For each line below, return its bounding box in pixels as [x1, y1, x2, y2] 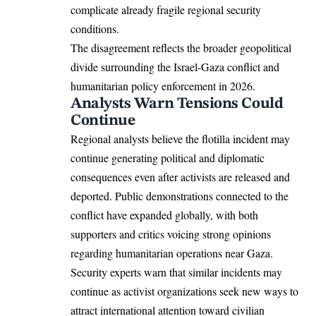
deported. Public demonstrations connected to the [71, 188, 288, 203]
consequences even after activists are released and [71, 169, 290, 184]
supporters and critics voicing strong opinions [71, 226, 271, 241]
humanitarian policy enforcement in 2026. [71, 78, 255, 93]
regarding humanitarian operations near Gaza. [71, 245, 273, 260]
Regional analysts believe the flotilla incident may [71, 130, 290, 146]
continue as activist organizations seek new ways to [71, 283, 298, 298]
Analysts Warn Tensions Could [71, 95, 284, 111]
